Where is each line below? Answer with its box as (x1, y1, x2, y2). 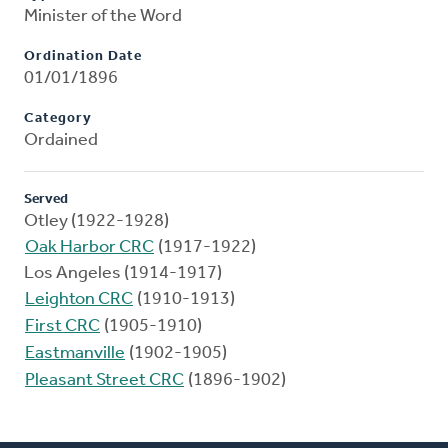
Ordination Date (24, 49, 142, 65)
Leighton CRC (25, 290, 133, 310)
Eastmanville (25, 344, 125, 364)
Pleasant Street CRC (25, 371, 184, 391)
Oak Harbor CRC (25, 238, 154, 258)
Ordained (24, 131, 98, 151)
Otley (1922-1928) (24, 212, 169, 232)
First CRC (25, 317, 100, 337)
